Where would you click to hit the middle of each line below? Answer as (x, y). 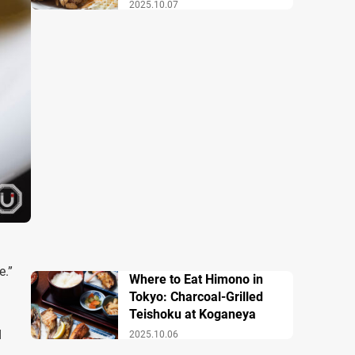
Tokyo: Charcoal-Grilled (196, 297)
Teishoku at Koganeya (192, 314)
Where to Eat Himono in (196, 279)
